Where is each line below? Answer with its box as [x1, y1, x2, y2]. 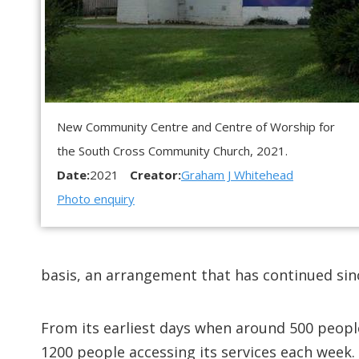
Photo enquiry [57, 191, 135, 208]
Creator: [130, 167, 181, 184]
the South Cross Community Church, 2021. [57, 143, 288, 159]
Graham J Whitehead [181, 167, 293, 184]
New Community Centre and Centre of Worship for [57, 119, 335, 135]
